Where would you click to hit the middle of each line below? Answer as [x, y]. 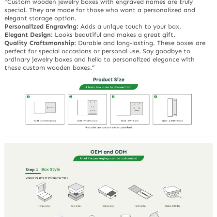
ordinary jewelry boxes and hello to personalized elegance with [100, 60]
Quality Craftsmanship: [40, 43]
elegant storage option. [41, 18]
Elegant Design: [29, 35]
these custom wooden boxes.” [50, 68]
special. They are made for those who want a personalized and [100, 10]
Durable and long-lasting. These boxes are [141, 43]
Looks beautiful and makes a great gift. [114, 35]
